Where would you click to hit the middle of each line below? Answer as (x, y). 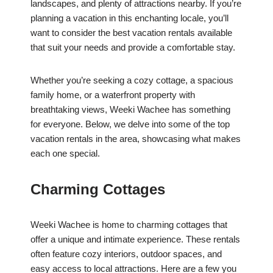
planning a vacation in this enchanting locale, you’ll (129, 18)
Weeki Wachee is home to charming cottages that (129, 225)
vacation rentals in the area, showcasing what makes (136, 139)
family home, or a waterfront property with (113, 95)
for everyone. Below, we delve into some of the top (130, 124)
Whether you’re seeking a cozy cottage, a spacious (132, 80)
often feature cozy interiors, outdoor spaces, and (126, 254)
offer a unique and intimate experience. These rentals (135, 239)
